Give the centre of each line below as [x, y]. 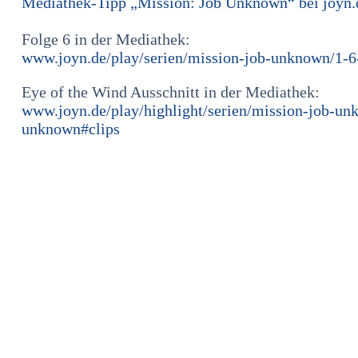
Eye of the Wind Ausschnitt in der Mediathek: [171, 92]
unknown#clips [71, 129]
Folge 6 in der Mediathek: [106, 39]
